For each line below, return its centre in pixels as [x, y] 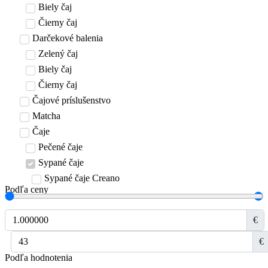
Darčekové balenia [68, 38]
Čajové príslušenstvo [71, 100]
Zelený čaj [58, 54]
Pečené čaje [60, 147]
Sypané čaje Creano [82, 178]
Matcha [46, 116]
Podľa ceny [27, 190]
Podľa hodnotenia [39, 258]
